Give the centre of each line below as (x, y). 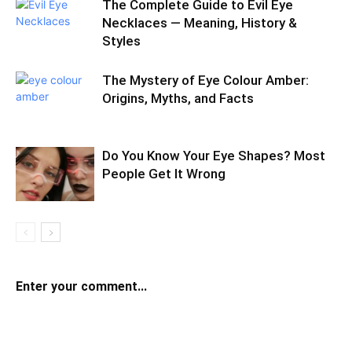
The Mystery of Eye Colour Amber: (205, 80)
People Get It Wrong (164, 174)
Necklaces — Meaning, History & (200, 23)
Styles (121, 41)
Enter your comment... (81, 286)
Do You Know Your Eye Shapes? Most (214, 156)
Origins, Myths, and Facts (178, 98)
